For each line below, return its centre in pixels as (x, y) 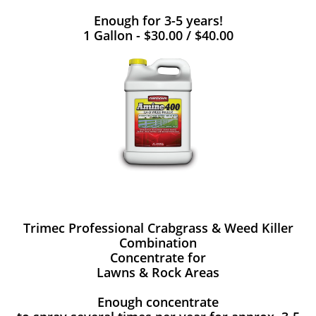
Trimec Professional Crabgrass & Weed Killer (158, 228)
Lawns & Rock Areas (158, 272)
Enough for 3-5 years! (158, 20)
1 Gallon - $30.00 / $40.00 (158, 35)
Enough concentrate (158, 302)
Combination (158, 243)
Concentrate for (158, 257)
